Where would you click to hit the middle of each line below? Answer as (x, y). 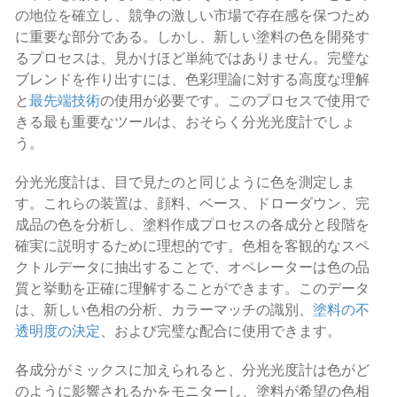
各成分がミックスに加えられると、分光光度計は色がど (192, 371)
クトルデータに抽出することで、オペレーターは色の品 (192, 268)
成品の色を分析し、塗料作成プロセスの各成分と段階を (192, 226)
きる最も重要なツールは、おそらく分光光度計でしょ (185, 123)
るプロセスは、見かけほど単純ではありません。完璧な (192, 59)
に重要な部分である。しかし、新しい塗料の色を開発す (192, 38)
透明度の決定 (58, 332)
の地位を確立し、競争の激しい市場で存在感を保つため (192, 16)
